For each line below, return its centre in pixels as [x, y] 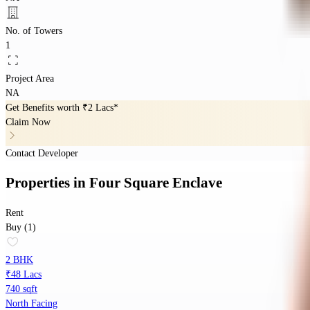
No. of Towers [34, 30]
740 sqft [21, 289]
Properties [39, 183]
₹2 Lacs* [100, 107]
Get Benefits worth [44, 107]
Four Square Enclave [156, 183]
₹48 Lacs [24, 275]
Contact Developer [42, 153]
